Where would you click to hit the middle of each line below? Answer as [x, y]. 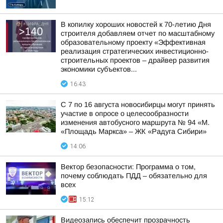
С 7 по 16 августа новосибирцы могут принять [138, 105]
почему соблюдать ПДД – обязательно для [134, 176]
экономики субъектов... [99, 69]
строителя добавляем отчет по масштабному [138, 33]
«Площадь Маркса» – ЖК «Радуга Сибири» [134, 131]
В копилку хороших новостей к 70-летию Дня [136, 24]
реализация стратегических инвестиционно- [135, 51]
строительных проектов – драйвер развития [135, 60]
